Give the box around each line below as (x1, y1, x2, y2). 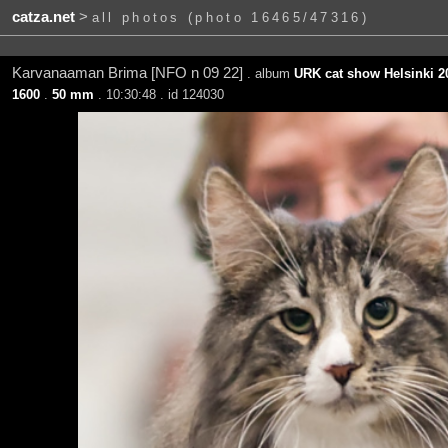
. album (246, 65, 294, 81)
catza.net (11, 9, 75, 26)
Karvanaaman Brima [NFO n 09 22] (11, 64, 247, 81)
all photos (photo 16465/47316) (91, 10, 370, 26)
